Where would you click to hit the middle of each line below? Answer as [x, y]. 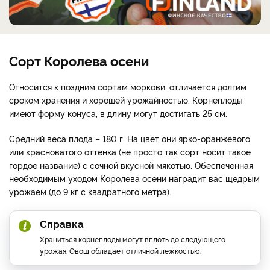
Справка [62, 223]
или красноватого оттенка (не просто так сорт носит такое [130, 151]
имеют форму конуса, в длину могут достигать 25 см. [118, 113]
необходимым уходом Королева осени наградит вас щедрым [134, 178]
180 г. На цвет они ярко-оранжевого [176, 138]
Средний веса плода [52, 138]
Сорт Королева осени [79, 60]
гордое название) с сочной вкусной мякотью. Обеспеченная [131, 165]
